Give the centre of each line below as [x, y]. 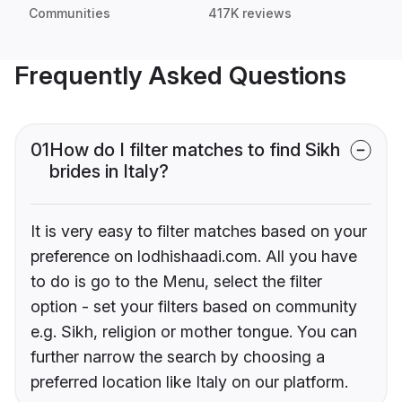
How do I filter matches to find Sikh [195, 150]
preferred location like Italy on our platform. [189, 382]
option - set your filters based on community [194, 307]
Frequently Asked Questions [180, 76]
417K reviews [250, 13]
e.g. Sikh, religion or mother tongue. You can [194, 332]
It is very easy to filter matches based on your [199, 232]
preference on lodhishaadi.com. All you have [194, 257]
